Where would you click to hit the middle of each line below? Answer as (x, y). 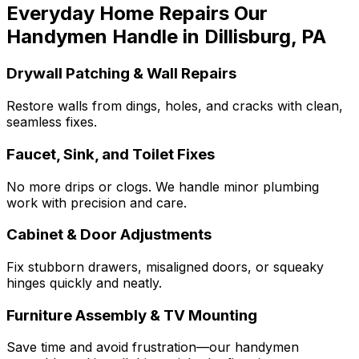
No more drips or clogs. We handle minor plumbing (163, 186)
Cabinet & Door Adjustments (109, 235)
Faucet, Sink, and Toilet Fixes (111, 154)
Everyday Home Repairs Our (137, 14)
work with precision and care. (97, 202)
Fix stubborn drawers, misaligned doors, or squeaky (165, 266)
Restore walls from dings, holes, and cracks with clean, (175, 106)
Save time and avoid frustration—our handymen (153, 347)
